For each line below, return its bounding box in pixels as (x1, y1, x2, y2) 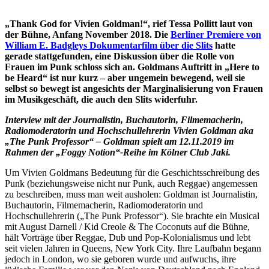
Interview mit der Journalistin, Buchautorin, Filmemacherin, (5, 114, 243, 125)
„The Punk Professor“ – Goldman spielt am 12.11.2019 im (5, 136, 234, 147)
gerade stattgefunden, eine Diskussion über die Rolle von (5, 50, 234, 61)
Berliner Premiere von (171, 29, 261, 40)
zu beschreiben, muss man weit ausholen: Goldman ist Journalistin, (5, 189, 258, 199)
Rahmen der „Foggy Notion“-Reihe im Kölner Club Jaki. (5, 147, 231, 157)
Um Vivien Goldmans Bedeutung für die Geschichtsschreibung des (5, 167, 259, 178)
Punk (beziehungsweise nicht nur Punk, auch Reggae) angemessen (5, 178, 258, 189)
